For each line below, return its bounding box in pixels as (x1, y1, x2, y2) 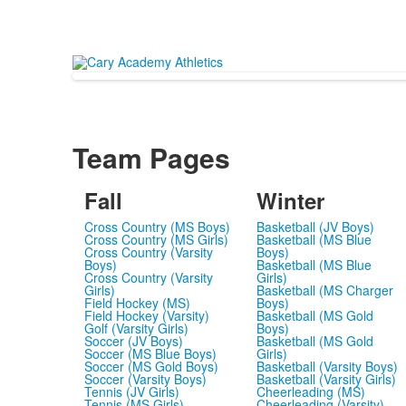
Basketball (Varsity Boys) (256, 357, 398, 375)
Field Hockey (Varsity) (83, 306, 209, 324)
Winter (256, 185, 324, 216)
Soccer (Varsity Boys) (83, 370, 207, 388)
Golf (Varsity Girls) (83, 319, 188, 337)
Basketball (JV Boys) (256, 217, 374, 236)
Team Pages (72, 138, 230, 177)
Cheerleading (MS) (256, 382, 365, 401)
